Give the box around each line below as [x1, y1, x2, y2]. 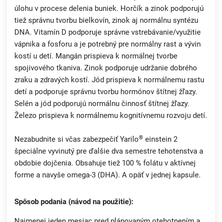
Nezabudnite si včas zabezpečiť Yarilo [14, 135, 139, 144]
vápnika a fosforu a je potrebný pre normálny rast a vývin [14, 40, 201, 49]
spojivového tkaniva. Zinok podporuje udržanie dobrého [14, 63, 197, 73]
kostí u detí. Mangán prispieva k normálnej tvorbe [14, 52, 177, 61]
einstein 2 [143, 135, 177, 144]
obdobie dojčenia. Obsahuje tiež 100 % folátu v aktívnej [14, 159, 196, 168]
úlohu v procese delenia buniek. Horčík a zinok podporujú [14, 4, 204, 13]
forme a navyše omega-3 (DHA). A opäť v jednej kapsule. [14, 170, 201, 180]
